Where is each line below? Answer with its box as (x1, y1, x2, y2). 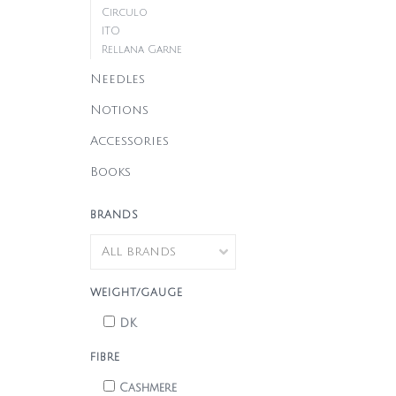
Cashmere (119, 382, 177, 394)
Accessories (90, 134, 169, 148)
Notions (90, 103, 148, 117)
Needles (90, 72, 145, 86)
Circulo (102, 7, 148, 19)
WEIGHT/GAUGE (90, 287, 183, 299)
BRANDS (90, 209, 139, 221)
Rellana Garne (102, 44, 182, 56)
